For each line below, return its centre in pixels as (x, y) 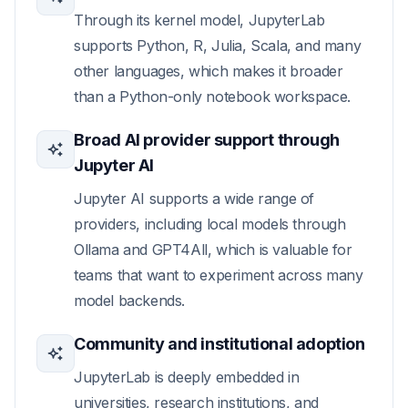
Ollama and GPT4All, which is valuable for (213, 250)
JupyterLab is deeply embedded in (187, 377)
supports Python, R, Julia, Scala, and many (218, 46)
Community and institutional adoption (219, 344)
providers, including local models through (210, 224)
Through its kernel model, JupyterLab (199, 20)
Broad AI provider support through (207, 140)
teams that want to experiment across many (219, 275)
